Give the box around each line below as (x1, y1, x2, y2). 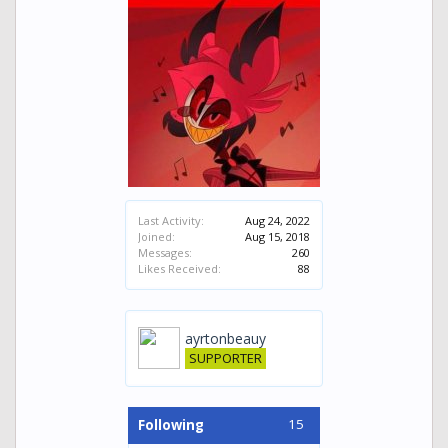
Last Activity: (138, 213, 204, 229)
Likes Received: (138, 261, 221, 277)
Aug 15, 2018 (245, 229, 310, 245)
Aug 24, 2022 (245, 213, 310, 229)
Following (138, 416, 204, 435)
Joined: (138, 229, 175, 245)
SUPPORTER (189, 349, 262, 368)
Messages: (138, 245, 192, 261)
